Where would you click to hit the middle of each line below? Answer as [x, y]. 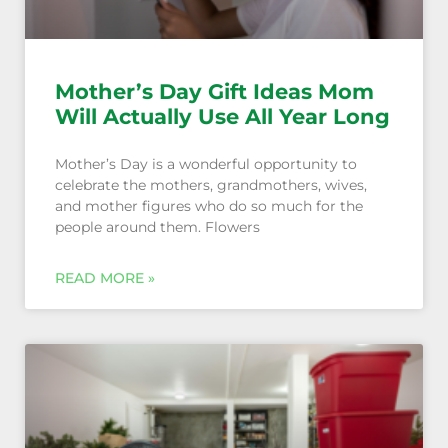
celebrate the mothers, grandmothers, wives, [211, 185]
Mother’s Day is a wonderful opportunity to [206, 164]
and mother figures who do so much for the [209, 206]
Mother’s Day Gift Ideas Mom [214, 92]
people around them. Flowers [157, 227]
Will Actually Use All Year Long [222, 117]
